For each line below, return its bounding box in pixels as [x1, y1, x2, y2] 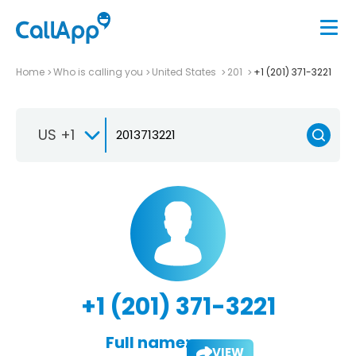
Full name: [105, 331, 189, 354]
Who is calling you [53, 64, 143, 79]
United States [152, 64, 219, 79]
